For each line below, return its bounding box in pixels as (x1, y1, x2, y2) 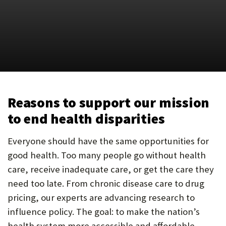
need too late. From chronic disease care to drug (8, 178, 204, 189)
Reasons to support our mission (8, 93, 210, 111)
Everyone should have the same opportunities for (8, 135, 209, 147)
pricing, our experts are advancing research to (8, 192, 195, 203)
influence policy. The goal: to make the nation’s (8, 206, 200, 217)
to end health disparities (8, 109, 165, 128)
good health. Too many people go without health (8, 149, 206, 161)
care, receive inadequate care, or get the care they (8, 163, 214, 175)
